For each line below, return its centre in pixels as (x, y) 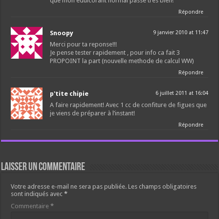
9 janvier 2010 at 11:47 (180, 32)
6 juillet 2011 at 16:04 (182, 93)
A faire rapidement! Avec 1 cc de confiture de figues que (129, 105)
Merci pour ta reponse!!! (84, 44)
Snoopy (62, 33)
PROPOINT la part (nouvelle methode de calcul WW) (122, 61)
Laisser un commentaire (43, 167)
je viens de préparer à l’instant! (93, 113)
